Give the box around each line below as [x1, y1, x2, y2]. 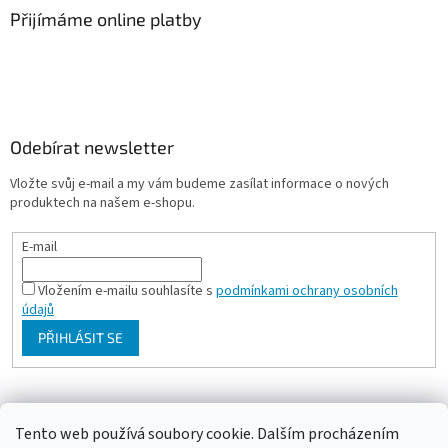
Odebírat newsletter [10, 136, 174, 159]
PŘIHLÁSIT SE [37, 329, 123, 346]
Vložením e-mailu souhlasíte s [37, 281, 216, 301]
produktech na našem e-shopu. [10, 193, 195, 214]
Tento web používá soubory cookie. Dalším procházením [15, 423, 399, 445]
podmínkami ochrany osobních [215, 281, 398, 301]
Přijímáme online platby [10, 8, 202, 31]
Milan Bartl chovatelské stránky [131, 405, 317, 426]
